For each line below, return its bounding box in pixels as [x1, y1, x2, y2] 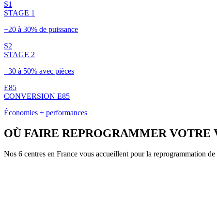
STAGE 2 [4, 50, 35, 59]
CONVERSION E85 [4, 92, 70, 101]
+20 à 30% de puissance [4, 25, 78, 34]
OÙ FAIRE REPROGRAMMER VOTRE [4, 127, 211, 140]
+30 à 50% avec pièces [4, 67, 74, 76]
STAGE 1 [4, 9, 35, 17]
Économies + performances [4, 108, 87, 117]
